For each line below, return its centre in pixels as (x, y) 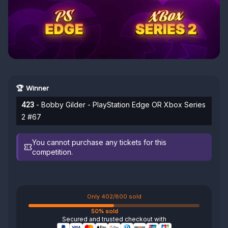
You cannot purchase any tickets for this (99, 142)
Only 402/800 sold (114, 196)
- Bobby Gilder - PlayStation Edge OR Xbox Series (120, 105)
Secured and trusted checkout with (114, 219)
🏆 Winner (33, 88)
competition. (53, 152)
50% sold (105, 211)
